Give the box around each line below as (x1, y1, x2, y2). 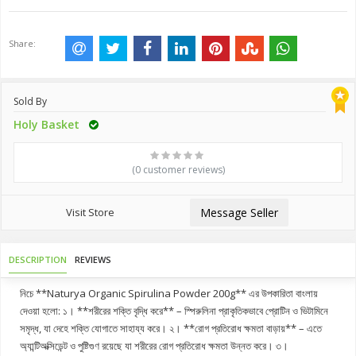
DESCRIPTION (9, 253, 67, 265)
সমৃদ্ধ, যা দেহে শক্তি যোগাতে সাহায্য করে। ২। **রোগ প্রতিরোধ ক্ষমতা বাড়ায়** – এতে (20, 320, 322, 335)
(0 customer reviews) (131, 162, 225, 176)
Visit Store (65, 204, 114, 219)
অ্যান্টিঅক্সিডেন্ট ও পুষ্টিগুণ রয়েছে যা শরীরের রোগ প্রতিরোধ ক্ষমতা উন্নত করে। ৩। (20, 338, 288, 353)
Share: (9, 37, 36, 49)
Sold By (14, 94, 47, 108)
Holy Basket (14, 116, 83, 132)
